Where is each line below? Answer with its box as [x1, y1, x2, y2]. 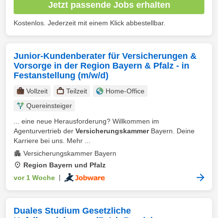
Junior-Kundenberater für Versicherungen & [14, 51, 197, 61]
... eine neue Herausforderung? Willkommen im [14, 117, 159, 125]
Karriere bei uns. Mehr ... [14, 137, 91, 145]
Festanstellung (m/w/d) [14, 71, 109, 80]
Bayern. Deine [149, 127, 195, 135]
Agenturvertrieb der [14, 127, 75, 135]
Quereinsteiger [26, 102, 72, 109]
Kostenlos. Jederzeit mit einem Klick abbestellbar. [14, 19, 165, 27]
